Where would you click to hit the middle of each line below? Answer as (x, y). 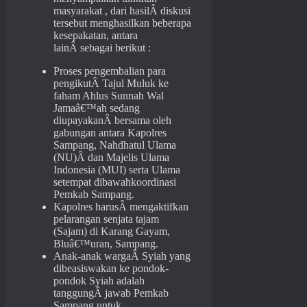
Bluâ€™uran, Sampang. (106, 244)
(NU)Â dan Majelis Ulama (111, 158)
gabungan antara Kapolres (110, 133)
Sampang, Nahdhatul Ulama (115, 145)
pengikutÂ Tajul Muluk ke (111, 84)
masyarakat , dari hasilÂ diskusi (122, 11)
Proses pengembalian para (110, 71)
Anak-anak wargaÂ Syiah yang (122, 256)
